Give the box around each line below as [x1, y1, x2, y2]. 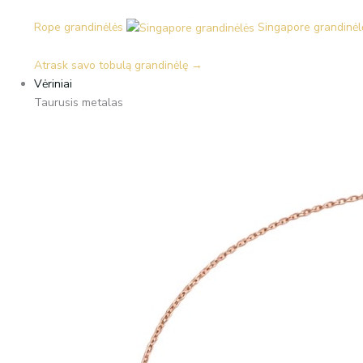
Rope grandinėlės [34, 19, 123, 35]
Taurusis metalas [34, 94, 123, 110]
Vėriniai [34, 75, 72, 92]
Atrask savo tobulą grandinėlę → [34, 57, 203, 73]
